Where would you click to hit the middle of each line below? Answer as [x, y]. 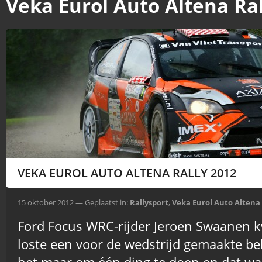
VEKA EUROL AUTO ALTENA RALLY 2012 [127, 173]
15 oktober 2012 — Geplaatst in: [74, 202]
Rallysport [149, 202]
